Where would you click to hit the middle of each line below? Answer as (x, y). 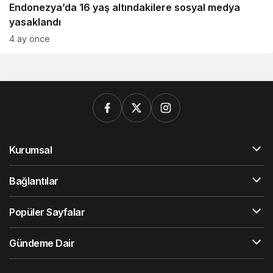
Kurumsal (31, 150)
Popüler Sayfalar (47, 212)
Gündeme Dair (42, 243)
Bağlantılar (34, 181)
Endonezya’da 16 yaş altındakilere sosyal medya (125, 7)
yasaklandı (35, 22)
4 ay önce (30, 39)
